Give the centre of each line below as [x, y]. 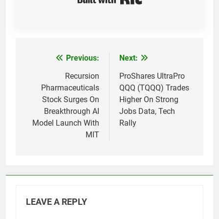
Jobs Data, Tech [147, 111]
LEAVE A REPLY [56, 202]
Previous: [83, 58]
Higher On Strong [149, 99]
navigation [52, 78]
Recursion [82, 76]
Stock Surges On [71, 99]
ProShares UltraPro [152, 76]
